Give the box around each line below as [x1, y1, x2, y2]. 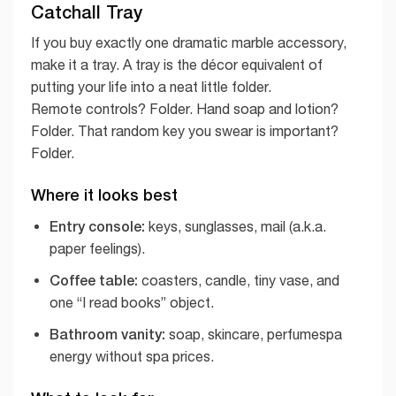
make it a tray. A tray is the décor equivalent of [31, 56, 323, 72]
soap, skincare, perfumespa [164, 325, 342, 342]
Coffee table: [49, 270, 138, 288]
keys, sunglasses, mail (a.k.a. [144, 218, 326, 235]
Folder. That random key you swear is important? [31, 122, 339, 139]
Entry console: [49, 217, 145, 235]
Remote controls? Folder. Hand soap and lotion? [31, 100, 339, 117]
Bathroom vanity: [49, 324, 165, 342]
